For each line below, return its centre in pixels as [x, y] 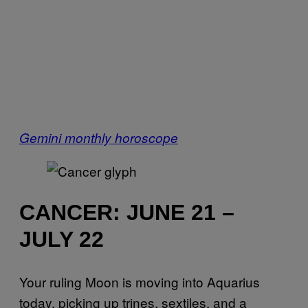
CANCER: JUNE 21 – [127, 212]
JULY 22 [62, 239]
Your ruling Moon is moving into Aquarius [140, 282]
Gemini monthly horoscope [99, 138]
